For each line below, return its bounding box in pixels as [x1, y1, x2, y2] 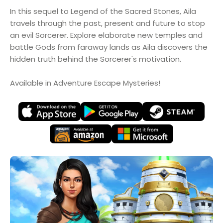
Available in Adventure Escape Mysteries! [10, 78, 160, 88]
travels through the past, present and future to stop [10, 18, 205, 28]
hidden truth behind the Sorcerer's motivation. [10, 54, 181, 64]
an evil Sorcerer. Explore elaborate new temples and [10, 30, 203, 40]
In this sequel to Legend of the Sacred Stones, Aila [10, 6, 196, 16]
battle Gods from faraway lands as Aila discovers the [10, 42, 208, 52]
